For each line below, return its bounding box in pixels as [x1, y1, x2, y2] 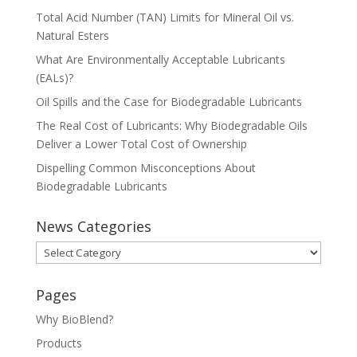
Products [35, 335, 82, 351]
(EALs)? [35, 69, 73, 85]
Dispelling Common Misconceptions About [35, 159, 256, 175]
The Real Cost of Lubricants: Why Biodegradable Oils [35, 117, 308, 133]
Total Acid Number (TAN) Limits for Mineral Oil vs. [35, 9, 294, 25]
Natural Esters [35, 27, 109, 43]
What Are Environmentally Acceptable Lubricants [35, 51, 285, 67]
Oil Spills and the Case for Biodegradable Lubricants [35, 93, 302, 109]
